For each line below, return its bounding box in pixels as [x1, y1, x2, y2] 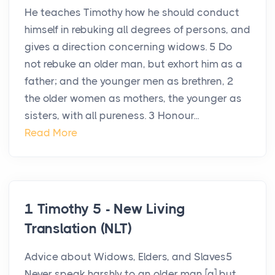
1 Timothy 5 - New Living [25, 201, 186, 218]
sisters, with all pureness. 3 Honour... [25, 109, 199, 122]
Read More [25, 126, 77, 139]
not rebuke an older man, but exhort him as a [25, 58, 242, 71]
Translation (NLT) [25, 220, 132, 238]
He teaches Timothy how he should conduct [25, 6, 239, 19]
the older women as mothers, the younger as [25, 92, 242, 105]
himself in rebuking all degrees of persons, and [25, 23, 250, 36]
